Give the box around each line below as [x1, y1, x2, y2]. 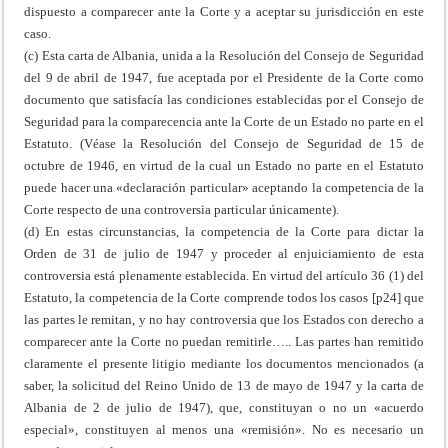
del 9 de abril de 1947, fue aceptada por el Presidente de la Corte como [24, 69, 424, 85]
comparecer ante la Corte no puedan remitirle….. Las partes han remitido [24, 333, 424, 349]
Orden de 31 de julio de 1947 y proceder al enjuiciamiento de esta [24, 245, 424, 261]
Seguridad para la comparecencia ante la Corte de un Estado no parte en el [24, 113, 424, 129]
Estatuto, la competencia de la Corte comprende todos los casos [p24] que [24, 289, 424, 305]
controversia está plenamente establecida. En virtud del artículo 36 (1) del [24, 267, 424, 283]
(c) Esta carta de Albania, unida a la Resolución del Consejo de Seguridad [24, 47, 424, 63]
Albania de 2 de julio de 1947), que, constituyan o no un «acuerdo [24, 399, 424, 415]
